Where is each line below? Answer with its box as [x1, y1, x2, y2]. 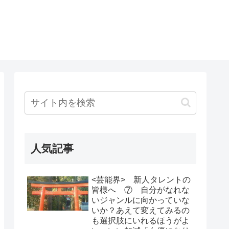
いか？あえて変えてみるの [91, 205, 190, 215]
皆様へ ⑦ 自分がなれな [91, 185, 190, 194]
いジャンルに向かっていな [91, 195, 190, 204]
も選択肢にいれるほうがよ [91, 216, 190, 225]
